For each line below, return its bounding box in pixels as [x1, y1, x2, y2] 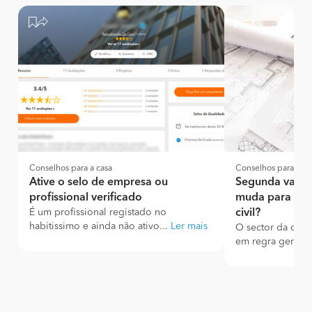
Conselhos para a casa [29, 164, 112, 173]
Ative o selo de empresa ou [29, 177, 168, 188]
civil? [235, 208, 260, 219]
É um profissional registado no [29, 208, 166, 217]
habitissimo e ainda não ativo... [29, 221, 171, 231]
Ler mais [171, 221, 208, 231]
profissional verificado [29, 192, 142, 203]
